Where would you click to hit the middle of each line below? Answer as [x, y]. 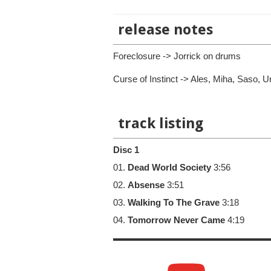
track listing [161, 123]
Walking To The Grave [174, 203]
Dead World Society [169, 168]
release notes [165, 30]
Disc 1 [126, 150]
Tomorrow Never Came [176, 220]
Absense [146, 185]
